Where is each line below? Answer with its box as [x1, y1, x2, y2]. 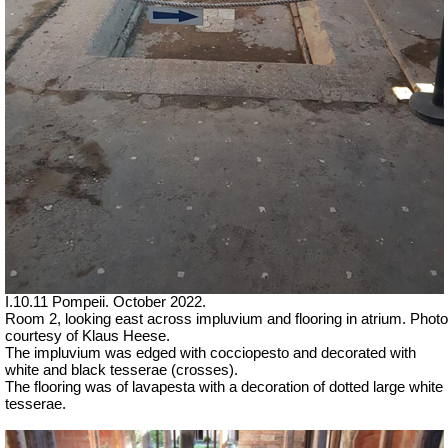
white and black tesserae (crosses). [5, 362, 238, 379]
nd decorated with [301, 345, 416, 362]
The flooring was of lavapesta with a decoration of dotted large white [5, 379, 443, 396]
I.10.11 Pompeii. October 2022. [5, 294, 206, 311]
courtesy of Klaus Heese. [5, 328, 170, 345]
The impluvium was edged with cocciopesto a [5, 345, 301, 362]
